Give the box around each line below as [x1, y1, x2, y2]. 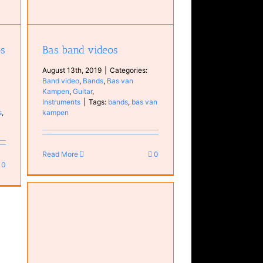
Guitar [73, 86, 93, 96]
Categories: [110, 65, 148, 75]
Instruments [42, 97, 81, 106]
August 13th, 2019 [42, 65, 102, 75]
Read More [42, 149, 79, 159]
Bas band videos [42, 43, 119, 56]
